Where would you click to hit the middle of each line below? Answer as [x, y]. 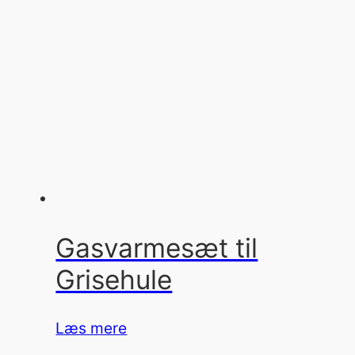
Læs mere [92, 328]
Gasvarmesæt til [157, 248]
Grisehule [114, 279]
